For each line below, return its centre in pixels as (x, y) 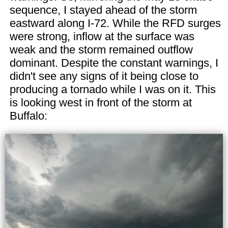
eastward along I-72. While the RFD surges (115, 23)
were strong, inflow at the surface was (102, 36)
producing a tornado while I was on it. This (112, 89)
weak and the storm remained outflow (101, 49)
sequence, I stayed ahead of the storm (103, 10)
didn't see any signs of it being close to (104, 76)
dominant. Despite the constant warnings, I (114, 63)
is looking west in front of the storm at (101, 102)
